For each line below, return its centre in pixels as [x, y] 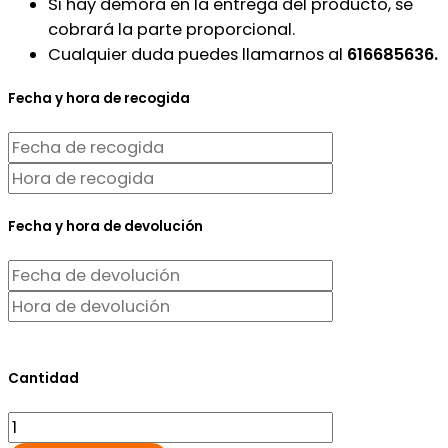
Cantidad [43, 379]
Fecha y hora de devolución [105, 226]
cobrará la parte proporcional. [171, 29]
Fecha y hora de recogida [99, 99]
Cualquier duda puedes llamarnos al [197, 54]
